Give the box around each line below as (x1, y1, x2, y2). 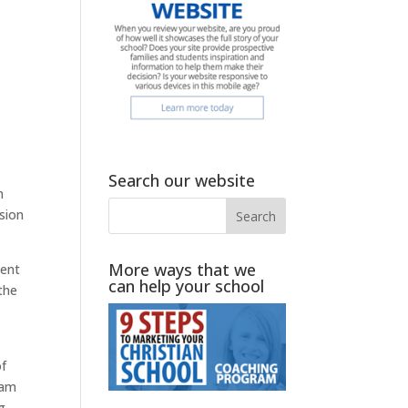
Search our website (108, 168, 256, 191)
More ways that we (108, 258, 257, 280)
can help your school (108, 274, 265, 297)
